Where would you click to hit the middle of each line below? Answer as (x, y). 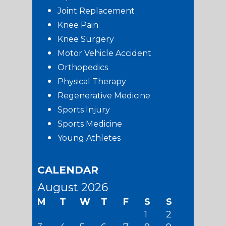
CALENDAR (68, 170)
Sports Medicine (90, 124)
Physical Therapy (92, 81)
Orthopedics (83, 67)
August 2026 (73, 187)
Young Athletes (89, 138)
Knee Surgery (86, 39)
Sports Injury (84, 109)
